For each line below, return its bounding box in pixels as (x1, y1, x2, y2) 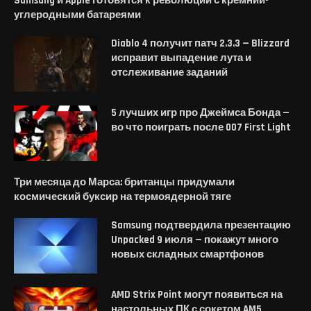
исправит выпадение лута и (111, 55, 251, 69)
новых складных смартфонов (111, 251, 264, 265)
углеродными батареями (14, 12, 141, 26)
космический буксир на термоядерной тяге (14, 194, 231, 208)
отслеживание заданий (111, 69, 228, 83)
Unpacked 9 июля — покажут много (111, 237, 278, 251)
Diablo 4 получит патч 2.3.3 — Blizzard (111, 40, 289, 54)
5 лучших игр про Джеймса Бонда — (111, 110, 289, 124)
